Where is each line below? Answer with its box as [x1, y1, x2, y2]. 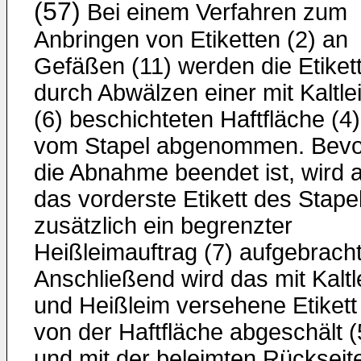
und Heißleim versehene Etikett [34, 293, 357, 318]
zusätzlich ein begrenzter [34, 213, 293, 239]
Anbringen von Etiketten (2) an [34, 27, 348, 52]
